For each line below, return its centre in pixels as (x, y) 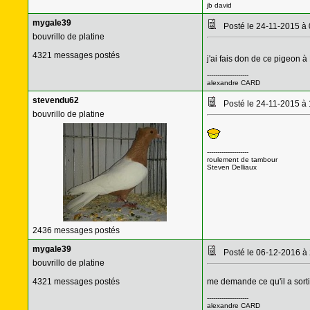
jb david (219, 5)
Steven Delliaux (231, 167)
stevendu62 (55, 100)
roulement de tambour (242, 159)
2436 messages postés (76, 230)
